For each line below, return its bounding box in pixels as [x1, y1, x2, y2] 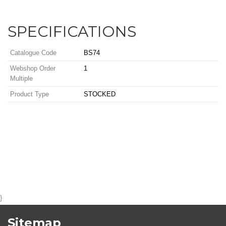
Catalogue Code [10, 49, 56, 56]
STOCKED [84, 90, 116, 98]
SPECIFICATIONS [8, 22, 136, 41]
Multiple [10, 75, 33, 82]
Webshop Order [10, 65, 55, 72]
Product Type [10, 90, 49, 98]
